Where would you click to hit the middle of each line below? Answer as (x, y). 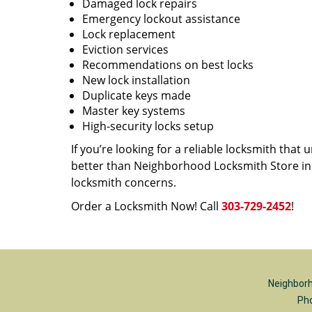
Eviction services (125, 49)
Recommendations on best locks (168, 65)
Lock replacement (129, 34)
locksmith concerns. (124, 182)
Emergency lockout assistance (161, 19)
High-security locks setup (148, 126)
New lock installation (136, 80)
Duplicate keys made (136, 95)
